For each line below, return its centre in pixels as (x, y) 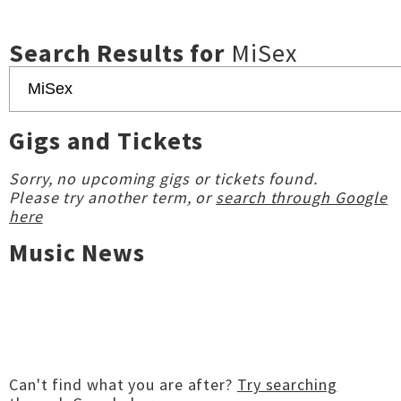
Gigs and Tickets (107, 141)
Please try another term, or (113, 197)
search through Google (302, 197)
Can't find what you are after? (123, 384)
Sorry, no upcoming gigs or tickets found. (163, 179)
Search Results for (120, 53)
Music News (77, 252)
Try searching (287, 384)
